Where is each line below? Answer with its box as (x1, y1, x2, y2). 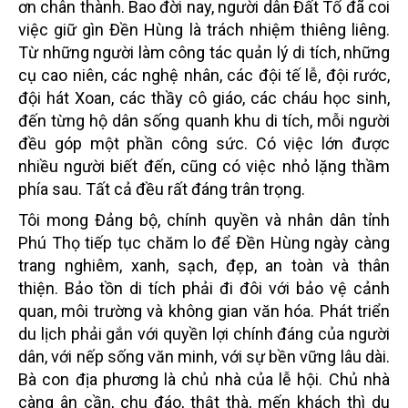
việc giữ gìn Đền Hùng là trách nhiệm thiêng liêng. (18, 19, 390, 39)
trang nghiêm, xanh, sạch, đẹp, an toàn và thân (18, 255, 390, 275)
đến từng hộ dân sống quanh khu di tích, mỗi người (18, 110, 390, 130)
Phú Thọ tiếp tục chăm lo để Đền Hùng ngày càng (18, 232, 390, 252)
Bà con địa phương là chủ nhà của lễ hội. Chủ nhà (18, 369, 390, 389)
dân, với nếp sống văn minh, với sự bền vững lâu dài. (18, 346, 390, 366)
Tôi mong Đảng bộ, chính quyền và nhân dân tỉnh (18, 209, 390, 229)
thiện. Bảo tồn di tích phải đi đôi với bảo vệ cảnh (18, 278, 390, 298)
